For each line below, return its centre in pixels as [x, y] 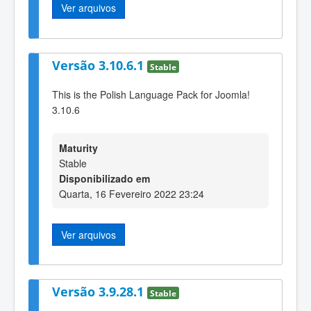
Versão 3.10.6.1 [100, 65]
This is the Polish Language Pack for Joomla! [151, 95]
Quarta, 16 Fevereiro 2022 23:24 [132, 193]
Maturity [78, 148]
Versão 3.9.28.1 [100, 292]
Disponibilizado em [104, 178]
